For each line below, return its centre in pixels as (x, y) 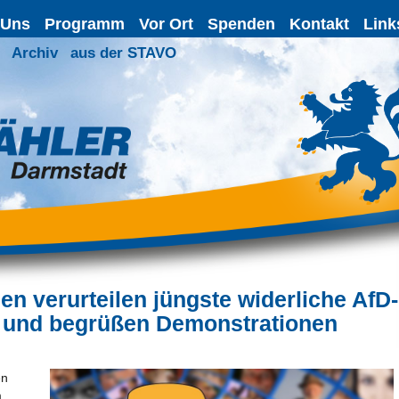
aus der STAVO (123, 53)
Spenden (241, 24)
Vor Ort (166, 24)
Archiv (35, 53)
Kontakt (319, 24)
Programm (84, 24)
